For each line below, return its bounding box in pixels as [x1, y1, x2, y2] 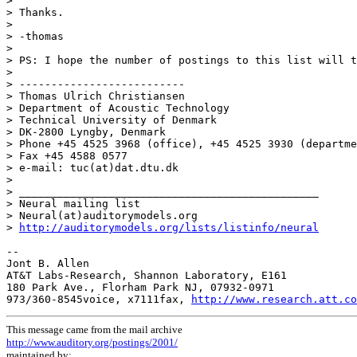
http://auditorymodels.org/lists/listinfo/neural [19, 222, 319, 234]
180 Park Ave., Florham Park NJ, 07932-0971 [6, 281, 274, 294]
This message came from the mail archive [6, 324, 182, 336]
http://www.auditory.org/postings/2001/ [6, 336, 178, 349]
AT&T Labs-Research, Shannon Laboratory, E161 [6, 269, 287, 282]
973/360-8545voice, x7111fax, [6, 293, 191, 306]
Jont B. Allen [6, 257, 89, 270]
